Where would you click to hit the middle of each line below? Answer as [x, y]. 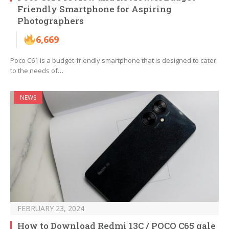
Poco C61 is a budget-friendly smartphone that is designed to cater [113, 61]
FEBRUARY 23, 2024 [51, 209]
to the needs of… [37, 71]
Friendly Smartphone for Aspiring [95, 9]
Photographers [51, 21]
